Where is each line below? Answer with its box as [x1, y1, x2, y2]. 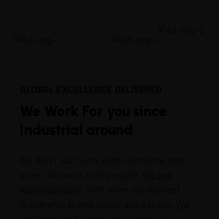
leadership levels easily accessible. [20, 200, 176, 210]
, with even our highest [81, 186, 181, 195]
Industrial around [20, 120, 133, 139]
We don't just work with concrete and [20, 156, 184, 166]
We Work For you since [20, 102, 167, 120]
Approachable [20, 186, 81, 195]
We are [142, 171, 173, 180]
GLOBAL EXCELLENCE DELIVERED [20, 86, 162, 95]
